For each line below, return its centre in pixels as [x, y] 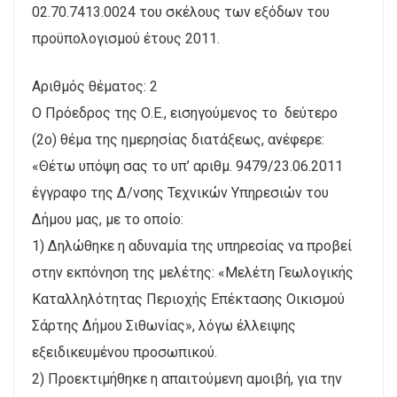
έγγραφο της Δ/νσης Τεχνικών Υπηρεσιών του [180, 192]
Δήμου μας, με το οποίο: [108, 219]
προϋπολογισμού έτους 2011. [126, 38]
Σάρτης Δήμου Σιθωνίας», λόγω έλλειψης [164, 325]
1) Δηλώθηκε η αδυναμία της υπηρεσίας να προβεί [192, 245]
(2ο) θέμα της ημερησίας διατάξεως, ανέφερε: [178, 139]
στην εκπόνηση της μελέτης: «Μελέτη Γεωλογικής [193, 272]
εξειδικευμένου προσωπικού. [125, 352]
